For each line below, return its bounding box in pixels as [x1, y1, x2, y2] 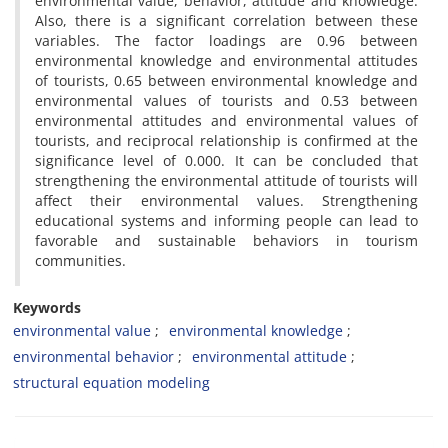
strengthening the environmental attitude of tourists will [35, 171, 418, 190]
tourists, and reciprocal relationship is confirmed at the [35, 131, 418, 150]
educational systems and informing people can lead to [35, 211, 418, 230]
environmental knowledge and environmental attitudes [35, 51, 418, 70]
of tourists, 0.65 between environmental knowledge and [35, 71, 418, 90]
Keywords [13, 298, 81, 317]
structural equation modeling [13, 373, 210, 392]
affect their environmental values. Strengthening [35, 191, 418, 210]
